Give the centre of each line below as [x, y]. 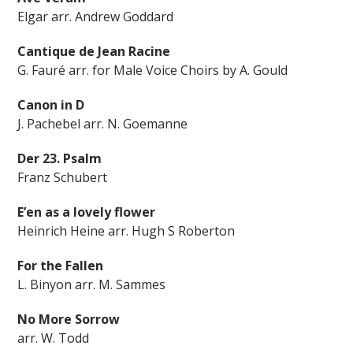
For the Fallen [61, 266]
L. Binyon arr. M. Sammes [92, 284]
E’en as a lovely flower [87, 212]
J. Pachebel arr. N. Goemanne [103, 124]
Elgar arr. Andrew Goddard [96, 17]
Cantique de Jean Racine [94, 51]
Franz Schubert [63, 177]
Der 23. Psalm [60, 158]
